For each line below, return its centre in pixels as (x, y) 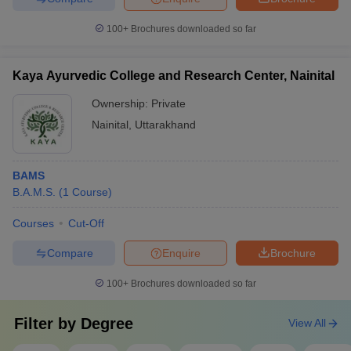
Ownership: (121, 103)
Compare (70, 253)
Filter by (47, 324)
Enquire (181, 253)
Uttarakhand (165, 125)
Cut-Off (86, 223)
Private (168, 103)
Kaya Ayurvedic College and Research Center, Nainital (174, 76)
